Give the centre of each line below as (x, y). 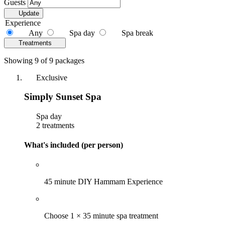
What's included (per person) (74, 145)
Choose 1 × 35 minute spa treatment (101, 216)
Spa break (137, 33)
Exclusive (51, 77)
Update (29, 13)
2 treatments (54, 125)
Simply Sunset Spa (63, 97)
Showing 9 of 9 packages (44, 60)
